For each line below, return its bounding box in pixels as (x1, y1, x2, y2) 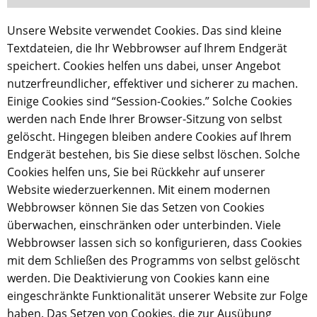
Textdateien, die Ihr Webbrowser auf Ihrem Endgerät (7, 40, 287, 56)
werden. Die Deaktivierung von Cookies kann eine (7, 270, 270, 286)
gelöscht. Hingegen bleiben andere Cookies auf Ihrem (7, 129, 292, 144)
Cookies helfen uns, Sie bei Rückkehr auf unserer (7, 164, 265, 180)
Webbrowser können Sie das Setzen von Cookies (7, 200, 265, 215)
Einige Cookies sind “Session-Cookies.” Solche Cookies (7, 93, 292, 109)
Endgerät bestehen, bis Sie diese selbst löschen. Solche (7, 146, 300, 162)
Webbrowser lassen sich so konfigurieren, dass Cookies (7, 235, 302, 250)
